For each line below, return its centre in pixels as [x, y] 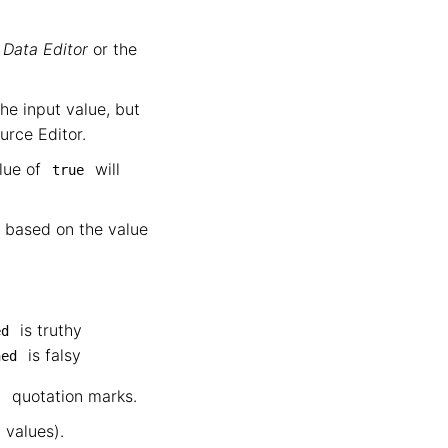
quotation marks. [72, 396]
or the [112, 49]
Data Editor [45, 49]
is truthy [48, 330]
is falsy [52, 355]
